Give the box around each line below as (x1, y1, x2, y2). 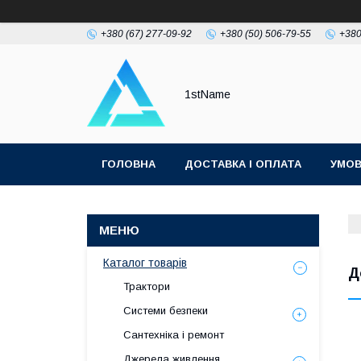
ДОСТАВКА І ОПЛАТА (185, 158, 301, 170)
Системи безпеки (123, 305, 208, 317)
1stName (185, 87, 230, 101)
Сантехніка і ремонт (123, 329, 224, 341)
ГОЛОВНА (102, 158, 156, 170)
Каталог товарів (103, 256, 187, 269)
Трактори (123, 280, 170, 293)
